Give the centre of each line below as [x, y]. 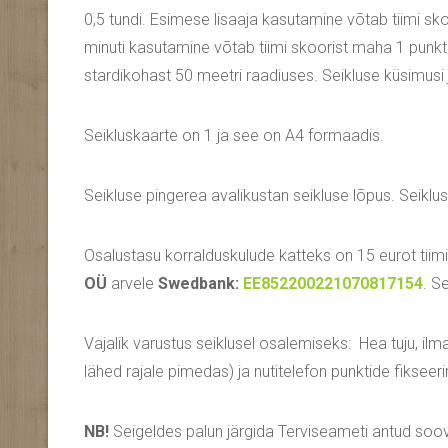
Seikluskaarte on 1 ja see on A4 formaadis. [234, 136]
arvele [132, 284]
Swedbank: [200, 284]
